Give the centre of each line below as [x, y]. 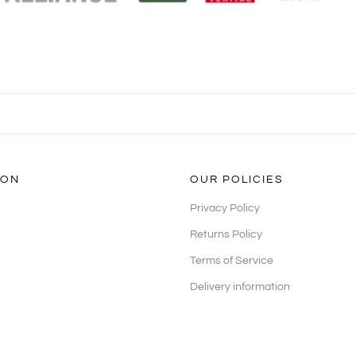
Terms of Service [232, 260]
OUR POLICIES [237, 179]
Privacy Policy [225, 208]
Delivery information [240, 286]
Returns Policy [226, 234]
